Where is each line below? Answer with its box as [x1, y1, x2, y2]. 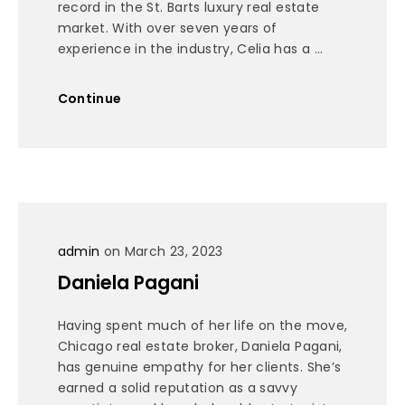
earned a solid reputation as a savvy [57, 378, 298, 397]
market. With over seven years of [57, 19, 278, 38]
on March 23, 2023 [99, 242, 223, 261]
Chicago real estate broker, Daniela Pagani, [57, 336, 343, 355]
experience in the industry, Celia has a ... [57, 40, 324, 59]
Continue [57, 89, 122, 108]
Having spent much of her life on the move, [57, 316, 348, 334]
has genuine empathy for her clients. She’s [57, 357, 342, 376]
